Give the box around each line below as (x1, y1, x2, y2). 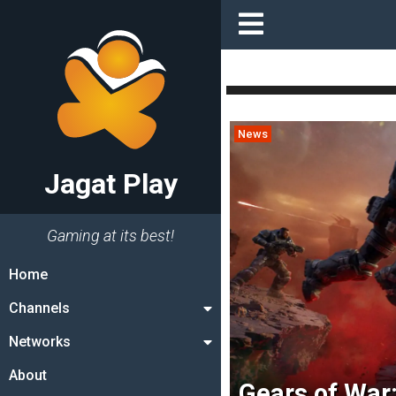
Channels (9, 300, 70, 316)
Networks (9, 333, 71, 350)
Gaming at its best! (47, 226, 174, 245)
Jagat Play (43, 167, 178, 201)
